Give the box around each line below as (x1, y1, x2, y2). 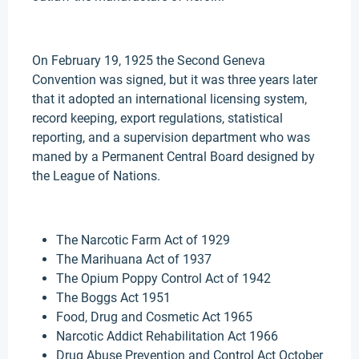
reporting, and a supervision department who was (32, 130, 310, 145)
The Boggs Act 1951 (56, 290, 171, 305)
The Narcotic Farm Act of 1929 (56, 232, 230, 248)
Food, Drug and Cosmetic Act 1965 (56, 309, 252, 325)
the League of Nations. (32, 168, 160, 184)
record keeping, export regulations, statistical (32, 111, 283, 126)
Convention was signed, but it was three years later (32, 72, 317, 87)
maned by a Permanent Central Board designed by (32, 149, 315, 164)
